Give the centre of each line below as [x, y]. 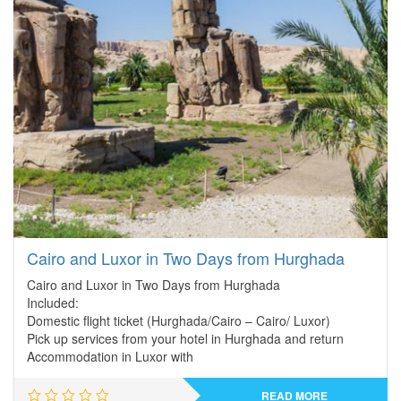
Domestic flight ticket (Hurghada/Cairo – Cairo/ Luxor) [179, 320]
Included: [53, 303]
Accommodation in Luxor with [110, 356]
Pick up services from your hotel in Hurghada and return [185, 338]
